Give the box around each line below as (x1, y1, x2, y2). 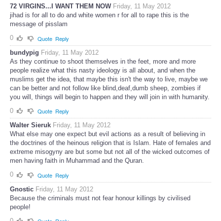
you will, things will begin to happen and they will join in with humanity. (10, 93, 210, 101)
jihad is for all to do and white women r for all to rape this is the (10, 11, 189, 19)
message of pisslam (10, 20, 68, 28)
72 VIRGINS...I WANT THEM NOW (10, 2, 111, 10)
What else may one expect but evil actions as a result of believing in (10, 130, 205, 138)
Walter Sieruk (10, 121, 51, 129)
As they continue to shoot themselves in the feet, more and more (10, 57, 196, 65)
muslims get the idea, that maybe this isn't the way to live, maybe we (10, 75, 208, 83)
